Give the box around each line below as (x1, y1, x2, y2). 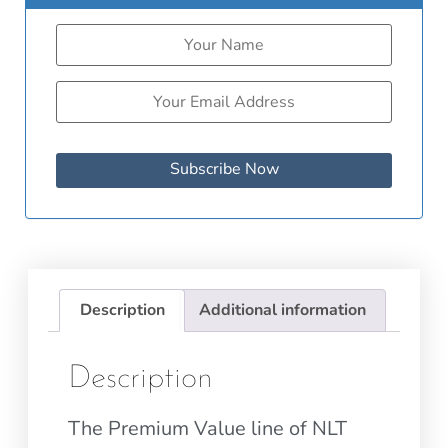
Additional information (199, 299, 366, 322)
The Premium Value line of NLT (68, 415, 348, 443)
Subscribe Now (169, 157, 279, 180)
